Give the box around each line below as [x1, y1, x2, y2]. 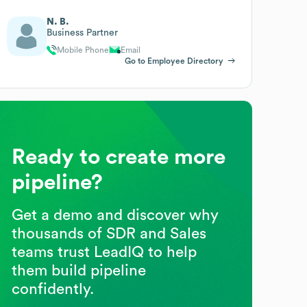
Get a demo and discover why [12, 207, 219, 223]
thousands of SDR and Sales [12, 225, 207, 241]
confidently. [12, 281, 95, 297]
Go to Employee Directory [124, 56, 223, 65]
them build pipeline [12, 262, 147, 278]
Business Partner [47, 27, 119, 38]
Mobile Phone [57, 45, 110, 54]
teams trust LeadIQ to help [12, 244, 197, 260]
